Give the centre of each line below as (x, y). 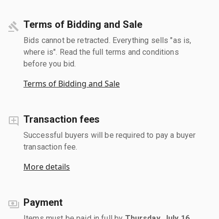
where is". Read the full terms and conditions (101, 52)
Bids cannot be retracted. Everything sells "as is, (108, 40)
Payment (43, 202)
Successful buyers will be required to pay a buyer (110, 135)
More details (47, 166)
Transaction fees (62, 119)
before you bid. (50, 64)
